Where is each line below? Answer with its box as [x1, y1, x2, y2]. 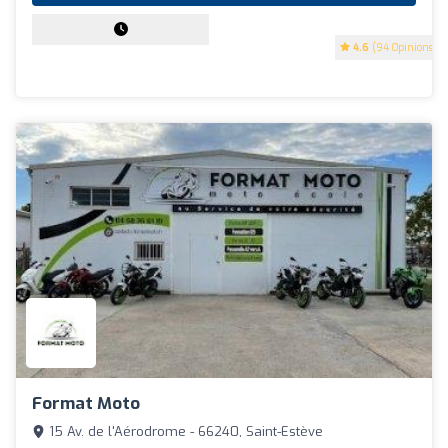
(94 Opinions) [369, 40, 437, 54]
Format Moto [32, 392, 140, 416]
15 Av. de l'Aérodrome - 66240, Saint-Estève [45, 423, 323, 441]
